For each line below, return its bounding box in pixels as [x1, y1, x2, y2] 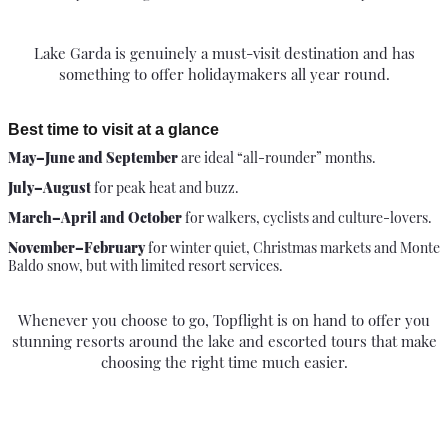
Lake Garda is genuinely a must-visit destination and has [33, 42, 415, 63]
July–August [8, 177, 91, 197]
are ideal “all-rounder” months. [178, 147, 376, 167]
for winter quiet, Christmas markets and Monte [145, 237, 440, 257]
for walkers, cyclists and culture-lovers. [182, 207, 432, 227]
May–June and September [8, 147, 178, 167]
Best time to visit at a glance [8, 120, 219, 138]
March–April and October [8, 207, 182, 227]
